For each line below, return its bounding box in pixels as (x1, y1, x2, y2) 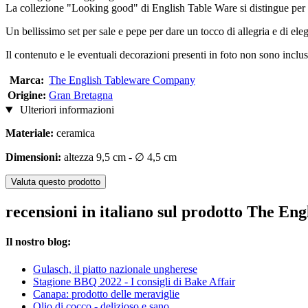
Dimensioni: (5, 151, 64, 164)
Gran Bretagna (49, 89, 113, 102)
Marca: (10, 74, 44, 87)
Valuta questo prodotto (11, 177, 100, 188)
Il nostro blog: (5, 236, 71, 248)
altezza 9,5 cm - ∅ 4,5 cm (64, 151, 177, 164)
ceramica (56, 127, 95, 140)
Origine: (8, 89, 46, 102)
